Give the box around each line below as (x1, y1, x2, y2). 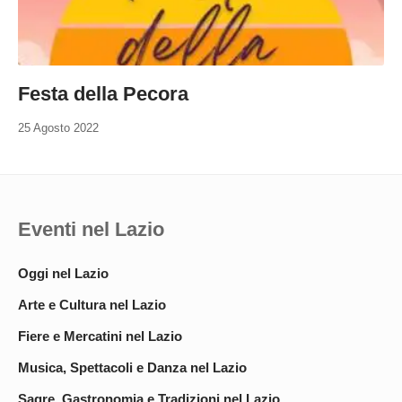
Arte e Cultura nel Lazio (18, 296, 166, 312)
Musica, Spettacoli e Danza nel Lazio (18, 359, 247, 375)
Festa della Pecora (18, 82, 188, 105)
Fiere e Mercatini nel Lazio (18, 328, 182, 344)
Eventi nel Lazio (18, 217, 164, 240)
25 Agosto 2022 (18, 120, 99, 135)
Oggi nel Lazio (18, 265, 109, 281)
